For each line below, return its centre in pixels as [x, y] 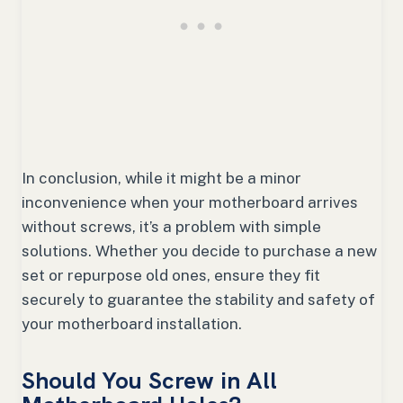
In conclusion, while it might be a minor [161, 179]
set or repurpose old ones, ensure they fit [171, 276]
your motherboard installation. [132, 324]
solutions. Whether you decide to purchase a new [199, 251]
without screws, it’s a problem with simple [171, 227]
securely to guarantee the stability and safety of [198, 300]
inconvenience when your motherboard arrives [190, 203]
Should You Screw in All [149, 381]
